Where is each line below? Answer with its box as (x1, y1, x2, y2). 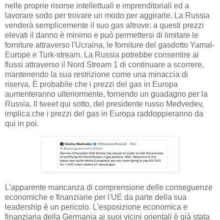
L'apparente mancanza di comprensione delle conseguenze (5, 183, 213, 192)
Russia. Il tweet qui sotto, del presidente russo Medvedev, (5, 100, 204, 109)
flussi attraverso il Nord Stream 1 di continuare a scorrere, (5, 60, 204, 69)
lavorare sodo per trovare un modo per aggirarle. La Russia (5, 11, 210, 20)
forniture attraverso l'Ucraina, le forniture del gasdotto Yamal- (5, 41, 215, 50)
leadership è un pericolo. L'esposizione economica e (5, 202, 188, 211)
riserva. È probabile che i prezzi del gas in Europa (5, 80, 178, 89)
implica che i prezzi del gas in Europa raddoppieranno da (5, 110, 203, 118)
